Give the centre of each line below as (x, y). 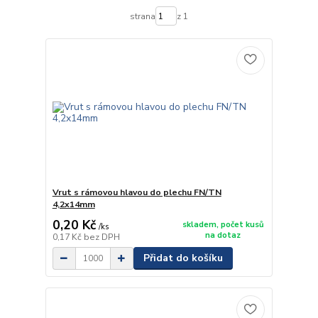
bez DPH (102, 237)
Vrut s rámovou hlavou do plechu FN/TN (137, 193)
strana (142, 16)
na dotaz (223, 235)
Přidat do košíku (183, 258)
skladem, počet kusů (223, 224)
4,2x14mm (73, 205)
